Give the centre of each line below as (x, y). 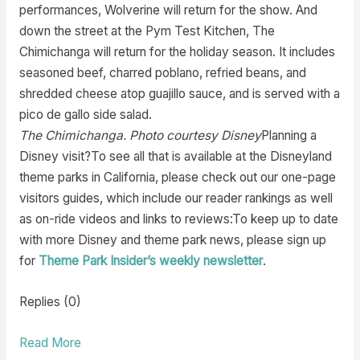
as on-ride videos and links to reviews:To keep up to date (178, 219)
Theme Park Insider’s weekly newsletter (150, 261)
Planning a (288, 136)
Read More (50, 342)
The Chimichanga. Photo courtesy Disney (140, 136)
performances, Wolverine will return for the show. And (168, 10)
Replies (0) (50, 301)
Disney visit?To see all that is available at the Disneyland (175, 157)
